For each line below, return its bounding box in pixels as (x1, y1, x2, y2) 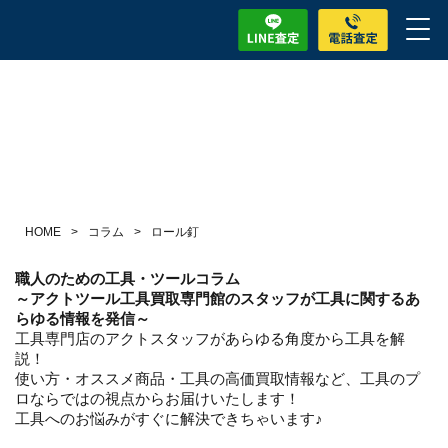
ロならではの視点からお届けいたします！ (15, 390, 300, 407)
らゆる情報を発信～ (15, 310, 150, 327)
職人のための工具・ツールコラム (15, 270, 240, 287)
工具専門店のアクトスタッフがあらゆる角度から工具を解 (15, 330, 405, 347)
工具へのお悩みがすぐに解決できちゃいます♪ (15, 410, 323, 427)
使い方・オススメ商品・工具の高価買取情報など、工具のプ (15, 370, 420, 387)
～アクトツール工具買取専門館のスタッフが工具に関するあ (15, 290, 420, 307)
